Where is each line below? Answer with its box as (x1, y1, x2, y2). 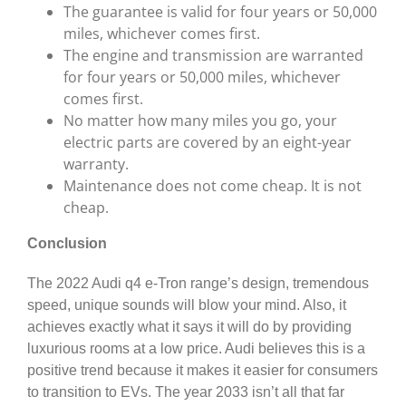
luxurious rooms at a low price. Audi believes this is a (27, 340, 365, 356)
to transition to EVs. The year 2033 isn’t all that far (27, 383, 344, 400)
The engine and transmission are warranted (63, 44, 363, 65)
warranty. (63, 153, 129, 174)
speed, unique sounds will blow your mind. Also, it (27, 296, 346, 313)
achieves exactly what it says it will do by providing (27, 318, 352, 334)
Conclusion (27, 235, 107, 251)
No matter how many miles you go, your (63, 110, 337, 130)
